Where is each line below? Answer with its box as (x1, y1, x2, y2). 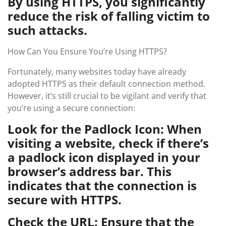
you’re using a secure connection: (8, 102, 135, 114)
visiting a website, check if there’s (8, 135, 209, 151)
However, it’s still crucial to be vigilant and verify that (8, 90, 206, 101)
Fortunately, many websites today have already (8, 66, 186, 77)
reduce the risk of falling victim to (8, 8, 210, 24)
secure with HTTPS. (8, 191, 122, 208)
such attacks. (8, 22, 87, 38)
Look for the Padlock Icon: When (8, 121, 202, 137)
